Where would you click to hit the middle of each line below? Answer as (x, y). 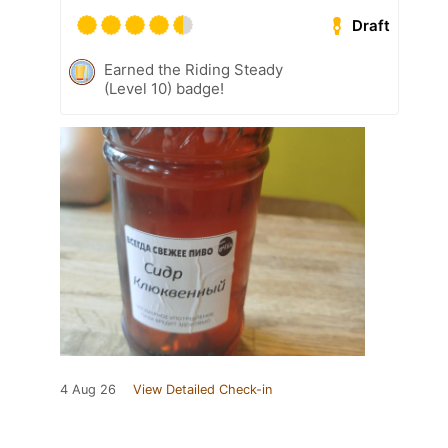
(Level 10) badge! (164, 89)
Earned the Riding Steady (193, 70)
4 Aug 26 (88, 390)
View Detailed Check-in (202, 390)
